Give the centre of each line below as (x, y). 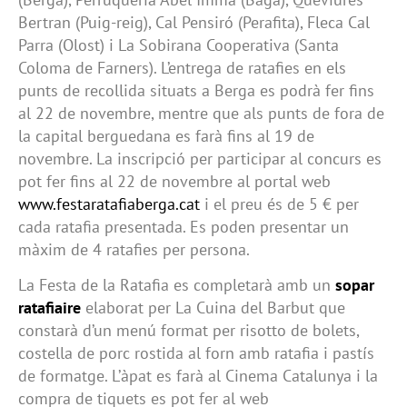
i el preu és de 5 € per (279, 203)
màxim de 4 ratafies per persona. (138, 249)
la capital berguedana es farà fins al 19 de (166, 135)
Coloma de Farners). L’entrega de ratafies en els (182, 67)
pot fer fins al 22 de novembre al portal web (174, 181)
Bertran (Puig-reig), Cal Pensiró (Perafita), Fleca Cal (194, 22)
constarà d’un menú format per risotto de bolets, (189, 331)
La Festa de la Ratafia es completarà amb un (177, 285)
